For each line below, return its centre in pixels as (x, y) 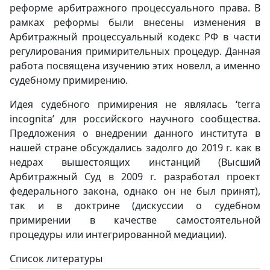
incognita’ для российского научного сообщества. (135, 119)
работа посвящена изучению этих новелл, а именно (135, 66)
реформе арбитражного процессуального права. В (135, 8)
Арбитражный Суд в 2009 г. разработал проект (135, 177)
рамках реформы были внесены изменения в (135, 22)
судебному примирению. (69, 80)
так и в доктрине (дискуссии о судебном (135, 206)
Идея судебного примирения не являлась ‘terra (135, 104)
